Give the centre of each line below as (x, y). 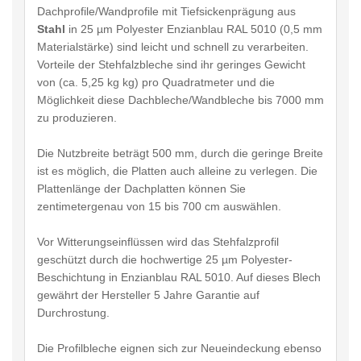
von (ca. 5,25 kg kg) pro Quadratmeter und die (156, 82)
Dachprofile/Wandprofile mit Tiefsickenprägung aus (166, 11)
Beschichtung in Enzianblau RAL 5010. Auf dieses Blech (179, 277)
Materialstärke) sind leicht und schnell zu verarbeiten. (173, 46)
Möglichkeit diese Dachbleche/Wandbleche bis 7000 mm (180, 100)
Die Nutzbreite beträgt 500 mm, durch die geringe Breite (180, 153)
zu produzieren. (77, 117)
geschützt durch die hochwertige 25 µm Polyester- (165, 259)
